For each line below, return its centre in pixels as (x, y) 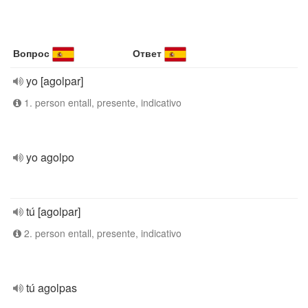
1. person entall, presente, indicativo (101, 102)
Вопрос (31, 53)
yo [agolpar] (55, 81)
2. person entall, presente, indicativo (101, 233)
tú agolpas (52, 288)
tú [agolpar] (53, 211)
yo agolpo (50, 157)
